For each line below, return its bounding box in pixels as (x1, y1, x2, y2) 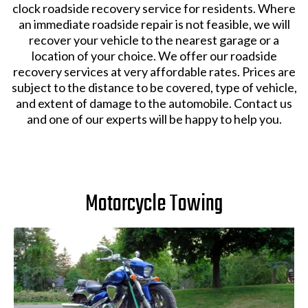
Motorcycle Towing (85, 187, 223, 223)
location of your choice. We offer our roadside (31, 48, 277, 64)
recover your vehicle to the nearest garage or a (29, 32, 279, 48)
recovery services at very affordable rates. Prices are (12, 64, 296, 80)
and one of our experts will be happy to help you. (26, 111, 282, 127)
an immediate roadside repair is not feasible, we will (18, 16, 290, 32)
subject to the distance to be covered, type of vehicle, (11, 80, 297, 96)
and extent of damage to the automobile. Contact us (16, 96, 292, 111)
